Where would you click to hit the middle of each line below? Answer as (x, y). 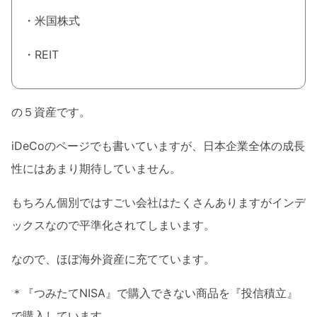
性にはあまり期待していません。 (96, 169)
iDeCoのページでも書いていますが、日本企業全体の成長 (158, 146)
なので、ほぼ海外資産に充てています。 (113, 259)
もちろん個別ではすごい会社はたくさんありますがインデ (158, 203)
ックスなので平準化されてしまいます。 (113, 225)
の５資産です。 (51, 112)
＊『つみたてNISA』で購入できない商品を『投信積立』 (155, 293)
